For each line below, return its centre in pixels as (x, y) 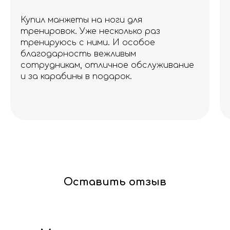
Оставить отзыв (115, 182)
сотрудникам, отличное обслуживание (108, 65)
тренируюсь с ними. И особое (88, 43)
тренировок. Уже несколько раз (91, 32)
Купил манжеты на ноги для (82, 20)
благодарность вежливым (79, 54)
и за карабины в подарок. (76, 77)
